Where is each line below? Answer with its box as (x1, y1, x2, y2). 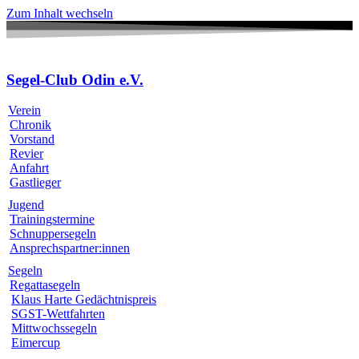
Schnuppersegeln (10, 227, 96, 241)
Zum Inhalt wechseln (6, 6, 113, 20)
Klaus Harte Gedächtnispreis (11, 292, 156, 307)
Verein (8, 103, 41, 118)
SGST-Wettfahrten (11, 307, 105, 321)
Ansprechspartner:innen (10, 241, 130, 256)
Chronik (10, 118, 51, 132)
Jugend (8, 198, 44, 212)
